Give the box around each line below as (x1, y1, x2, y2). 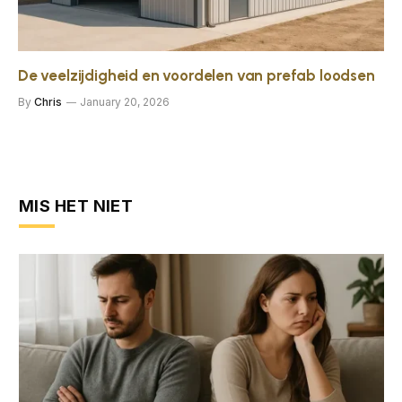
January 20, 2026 (80, 95, 170, 109)
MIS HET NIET (19, 197, 134, 216)
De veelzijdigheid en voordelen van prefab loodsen (18, 66, 375, 85)
